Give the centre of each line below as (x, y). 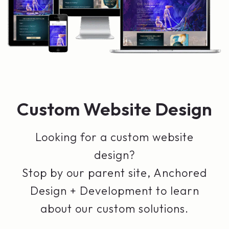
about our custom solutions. (114, 209)
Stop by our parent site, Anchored (114, 173)
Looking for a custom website (114, 137)
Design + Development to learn (114, 191)
